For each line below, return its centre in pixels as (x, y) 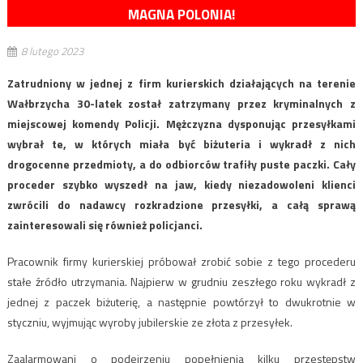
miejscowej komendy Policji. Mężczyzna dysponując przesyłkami (181, 123)
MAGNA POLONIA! (181, 14)
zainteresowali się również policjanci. (105, 224)
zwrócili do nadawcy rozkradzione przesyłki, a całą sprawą (181, 204)
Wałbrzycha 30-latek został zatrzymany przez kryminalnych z (181, 103)
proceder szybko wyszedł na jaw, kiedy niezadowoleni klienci (181, 184)
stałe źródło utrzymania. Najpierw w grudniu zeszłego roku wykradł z (181, 281)
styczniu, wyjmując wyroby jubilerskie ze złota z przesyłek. (149, 322)
